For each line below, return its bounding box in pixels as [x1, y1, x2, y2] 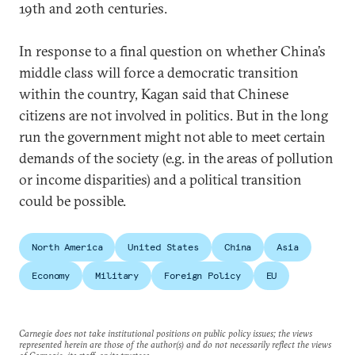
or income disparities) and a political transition [19, 170, 302, 189]
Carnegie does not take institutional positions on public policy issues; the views [19, 326, 312, 339]
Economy [32, 269, 71, 281]
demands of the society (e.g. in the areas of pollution [19, 148, 334, 167]
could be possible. [19, 191, 126, 210]
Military [95, 269, 139, 281]
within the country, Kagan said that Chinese [19, 84, 288, 103]
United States [128, 240, 199, 253]
